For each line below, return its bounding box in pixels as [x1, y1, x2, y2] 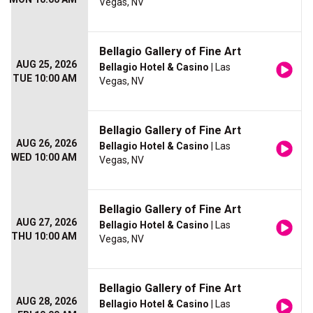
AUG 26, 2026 [16, 138, 77, 150]
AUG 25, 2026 [16, 59, 77, 71]
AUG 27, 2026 [16, 217, 77, 228]
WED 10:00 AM [11, 152, 77, 163]
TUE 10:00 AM [13, 73, 77, 85]
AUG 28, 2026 [16, 296, 77, 307]
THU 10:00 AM [11, 231, 77, 242]
